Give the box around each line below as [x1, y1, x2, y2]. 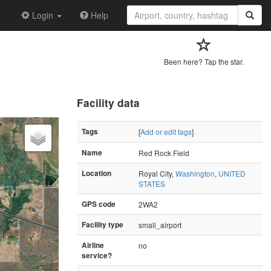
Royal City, [139, 168, 175, 178]
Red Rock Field [139, 147, 189, 158]
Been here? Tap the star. [164, 56, 244, 67]
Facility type [82, 219, 123, 230]
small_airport [139, 219, 181, 230]
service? [82, 250, 112, 261]
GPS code [82, 198, 116, 209]
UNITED [218, 168, 246, 178]
